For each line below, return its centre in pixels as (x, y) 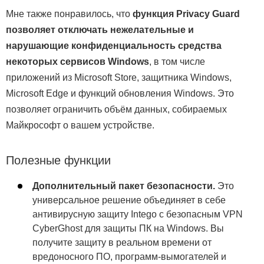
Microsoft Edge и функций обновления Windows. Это (120, 93)
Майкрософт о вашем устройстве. (80, 125)
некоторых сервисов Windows (77, 61)
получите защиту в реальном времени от (122, 242)
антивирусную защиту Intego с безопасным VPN (138, 214)
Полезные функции (58, 160)
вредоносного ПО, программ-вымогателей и (129, 256)
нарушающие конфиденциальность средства (114, 45)
